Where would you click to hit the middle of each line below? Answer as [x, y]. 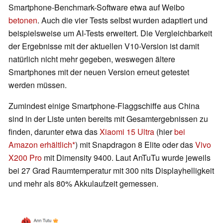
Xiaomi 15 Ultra [127, 132]
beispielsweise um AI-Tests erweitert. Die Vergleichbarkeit [110, 33]
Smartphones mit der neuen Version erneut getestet [99, 72]
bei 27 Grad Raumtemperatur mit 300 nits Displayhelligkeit [111, 171]
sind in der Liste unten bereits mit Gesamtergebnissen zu [108, 119]
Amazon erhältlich [40, 145]
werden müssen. [39, 85]
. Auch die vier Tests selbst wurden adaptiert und [122, 20]
